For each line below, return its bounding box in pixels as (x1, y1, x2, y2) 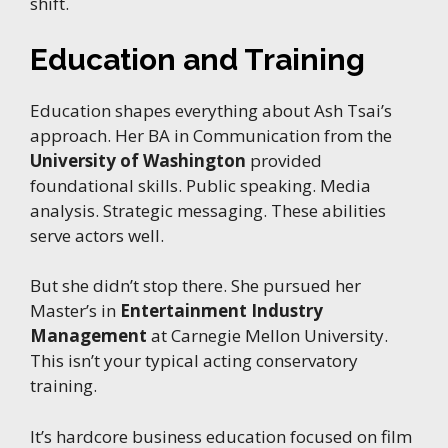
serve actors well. (30, 223, 164, 247)
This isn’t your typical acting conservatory (30, 349, 358, 373)
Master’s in (30, 299, 120, 323)
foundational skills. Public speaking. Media (30, 173, 371, 197)
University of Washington (30, 148, 246, 172)
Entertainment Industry (120, 299, 323, 323)
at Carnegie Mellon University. (147, 324, 388, 348)
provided (246, 148, 322, 172)
